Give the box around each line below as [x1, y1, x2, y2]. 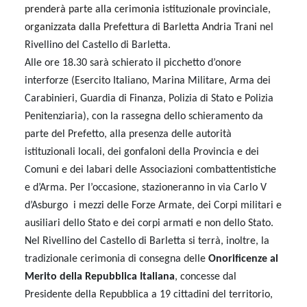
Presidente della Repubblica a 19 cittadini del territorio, [25, 289, 273, 300]
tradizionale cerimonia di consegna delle [25, 254, 208, 265]
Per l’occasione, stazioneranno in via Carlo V [67, 182, 267, 193]
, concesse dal [175, 271, 236, 282]
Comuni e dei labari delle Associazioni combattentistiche [25, 164, 276, 175]
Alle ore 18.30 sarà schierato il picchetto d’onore [25, 58, 241, 69]
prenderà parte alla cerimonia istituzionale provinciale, [25, 4, 271, 15]
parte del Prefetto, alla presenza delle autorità [25, 129, 232, 140]
